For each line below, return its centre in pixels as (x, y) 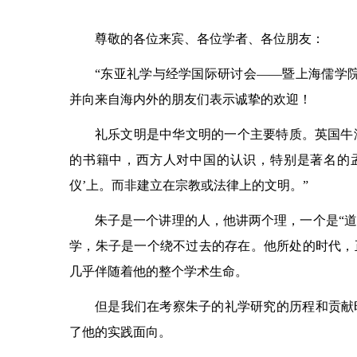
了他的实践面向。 (120, 331)
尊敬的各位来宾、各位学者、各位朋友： (210, 38)
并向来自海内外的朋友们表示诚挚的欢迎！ (190, 99)
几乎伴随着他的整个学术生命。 (159, 271)
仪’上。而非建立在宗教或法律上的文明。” (189, 185)
